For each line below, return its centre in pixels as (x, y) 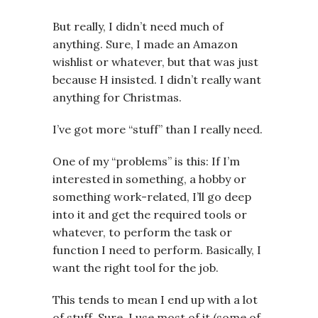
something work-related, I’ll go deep (152, 197)
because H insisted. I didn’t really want (157, 80)
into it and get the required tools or (150, 215)
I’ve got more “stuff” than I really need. (158, 130)
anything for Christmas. (117, 98)
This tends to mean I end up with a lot (155, 300)
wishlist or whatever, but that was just (155, 62)
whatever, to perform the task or (142, 232)
